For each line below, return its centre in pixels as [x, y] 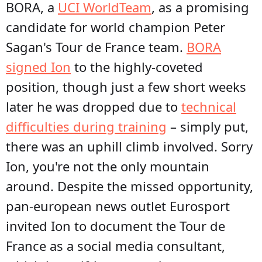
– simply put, [208, 126]
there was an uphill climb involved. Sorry [129, 146]
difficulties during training [86, 126]
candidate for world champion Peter [116, 27]
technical [209, 106]
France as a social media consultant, [116, 245]
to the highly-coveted [137, 66]
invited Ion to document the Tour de [116, 225]
